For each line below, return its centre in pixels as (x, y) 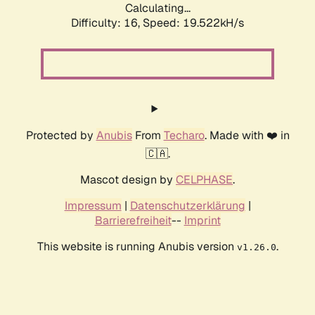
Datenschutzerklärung (187, 206)
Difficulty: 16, (107, 23)
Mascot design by (128, 180)
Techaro (184, 136)
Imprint (202, 221)
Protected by (61, 136)
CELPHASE (204, 180)
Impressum (93, 206)
